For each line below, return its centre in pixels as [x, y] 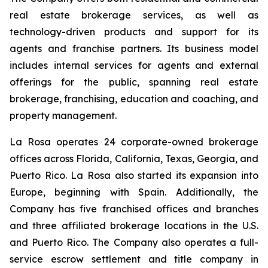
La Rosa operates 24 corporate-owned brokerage [134, 142]
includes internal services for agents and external [134, 65]
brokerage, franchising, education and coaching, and [134, 99]
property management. [63, 115]
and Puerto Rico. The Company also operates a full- [134, 242]
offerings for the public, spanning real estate [134, 82]
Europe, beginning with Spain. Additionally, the [134, 192]
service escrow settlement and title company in [134, 259]
